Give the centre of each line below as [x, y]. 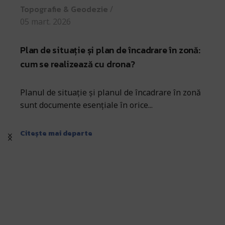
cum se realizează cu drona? [78, 64]
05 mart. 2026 [45, 21]
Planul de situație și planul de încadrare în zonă [110, 93]
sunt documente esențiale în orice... [86, 105]
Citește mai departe [56, 133]
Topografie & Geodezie [64, 9]
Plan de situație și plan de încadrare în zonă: [110, 50]
